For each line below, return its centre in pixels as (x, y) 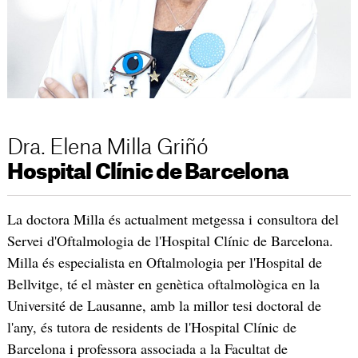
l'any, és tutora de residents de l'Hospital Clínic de (151, 327)
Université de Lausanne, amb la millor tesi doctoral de (164, 306)
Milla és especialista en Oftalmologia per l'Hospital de (164, 263)
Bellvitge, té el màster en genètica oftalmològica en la (163, 284)
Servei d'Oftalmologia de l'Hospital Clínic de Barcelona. (170, 241)
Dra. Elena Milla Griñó (107, 148)
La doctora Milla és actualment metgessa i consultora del (173, 219)
